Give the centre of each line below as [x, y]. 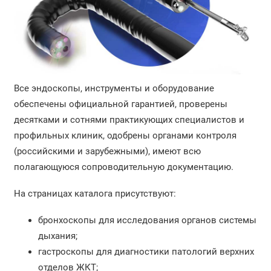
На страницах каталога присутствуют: [95, 193]
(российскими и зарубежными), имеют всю [107, 151]
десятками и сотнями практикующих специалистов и [129, 119]
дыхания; [57, 236]
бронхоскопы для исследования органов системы [147, 220]
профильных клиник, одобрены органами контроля [125, 135]
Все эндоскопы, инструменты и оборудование [114, 88]
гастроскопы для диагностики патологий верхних [146, 251]
